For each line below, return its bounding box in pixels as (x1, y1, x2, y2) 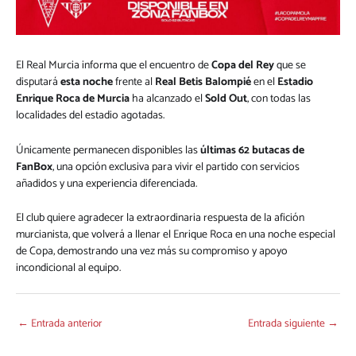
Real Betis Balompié (155, 73, 251, 92)
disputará (16, 73, 60, 92)
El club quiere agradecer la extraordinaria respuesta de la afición (16, 208, 304, 227)
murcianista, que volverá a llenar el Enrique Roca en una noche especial (16, 225, 335, 244)
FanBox (16, 157, 52, 176)
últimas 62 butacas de (200, 141, 304, 160)
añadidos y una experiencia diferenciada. (16, 174, 197, 193)
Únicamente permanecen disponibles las (16, 141, 200, 160)
